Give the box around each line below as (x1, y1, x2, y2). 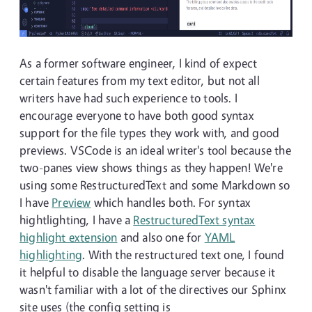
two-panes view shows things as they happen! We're (19, 160, 283, 175)
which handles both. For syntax (91, 195, 251, 210)
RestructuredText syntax (133, 212, 256, 227)
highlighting (19, 247, 83, 262)
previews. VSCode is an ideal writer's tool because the (19, 143, 291, 157)
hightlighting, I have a (19, 212, 134, 227)
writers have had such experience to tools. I (19, 91, 237, 105)
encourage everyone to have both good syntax (19, 108, 254, 123)
